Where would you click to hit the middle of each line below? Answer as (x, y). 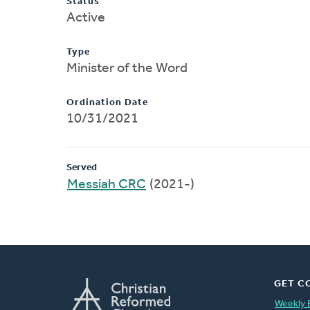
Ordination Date (107, 102)
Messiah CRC (107, 184)
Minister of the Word (127, 68)
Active (86, 18)
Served (82, 167)
